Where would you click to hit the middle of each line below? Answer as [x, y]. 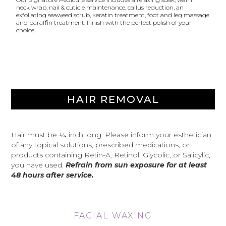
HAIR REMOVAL [113, 99]
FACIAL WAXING [113, 216]
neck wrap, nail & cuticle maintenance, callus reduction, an [100, 7]
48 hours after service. [53, 175]
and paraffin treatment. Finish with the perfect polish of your [104, 22]
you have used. [39, 165]
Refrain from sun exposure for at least [136, 165]
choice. [26, 30]
